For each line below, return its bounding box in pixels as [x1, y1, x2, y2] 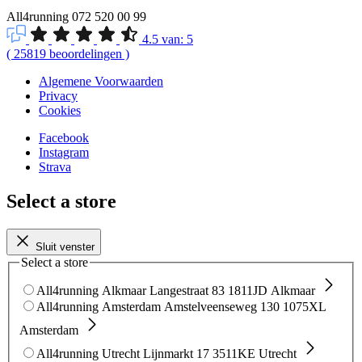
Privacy [39, 89, 78, 103]
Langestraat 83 [149, 283, 225, 297]
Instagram [39, 145, 89, 160]
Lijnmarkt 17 [143, 346, 209, 360]
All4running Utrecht [36, 346, 140, 360]
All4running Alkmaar [36, 283, 146, 297]
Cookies [39, 103, 81, 118]
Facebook [39, 131, 89, 145]
